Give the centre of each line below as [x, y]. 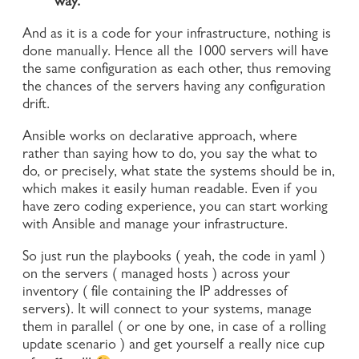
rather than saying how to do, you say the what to [170, 155]
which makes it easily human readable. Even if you [170, 190]
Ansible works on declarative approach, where [160, 137]
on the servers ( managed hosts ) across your [156, 275]
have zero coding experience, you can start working [175, 208]
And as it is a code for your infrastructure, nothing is [177, 35]
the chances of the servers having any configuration [174, 88]
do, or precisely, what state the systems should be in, [179, 173]
